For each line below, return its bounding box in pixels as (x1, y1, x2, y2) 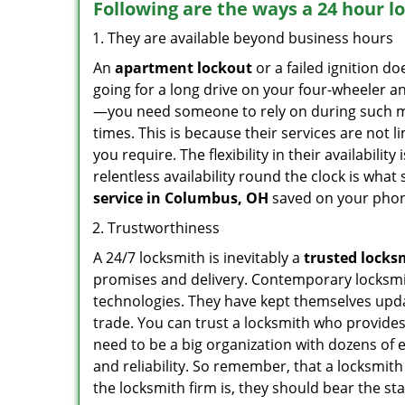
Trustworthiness (108, 218, 220, 238)
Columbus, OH (165, 188, 268, 208)
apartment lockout (115, 58, 252, 78)
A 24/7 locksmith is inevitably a (93, 248, 304, 268)
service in (93, 188, 161, 208)
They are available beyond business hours (108, 28, 393, 48)
